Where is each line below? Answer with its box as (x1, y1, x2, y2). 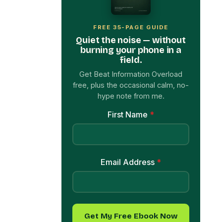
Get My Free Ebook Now (84, 185, 177, 195)
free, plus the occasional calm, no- (73, 55, 189, 63)
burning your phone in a (80, 18, 181, 30)
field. (119, 28, 142, 40)
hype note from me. (97, 65, 165, 74)
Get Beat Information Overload (79, 44, 182, 53)
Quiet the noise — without (76, 8, 186, 20)
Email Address (101, 131, 157, 141)
